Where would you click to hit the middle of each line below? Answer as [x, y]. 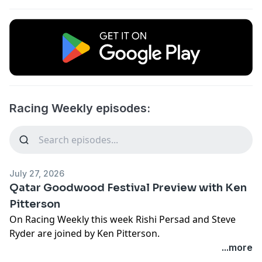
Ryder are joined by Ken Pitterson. [85, 233]
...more [237, 247]
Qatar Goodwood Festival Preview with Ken [128, 187]
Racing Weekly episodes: [80, 108]
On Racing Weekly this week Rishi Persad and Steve [123, 219]
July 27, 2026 [37, 173]
